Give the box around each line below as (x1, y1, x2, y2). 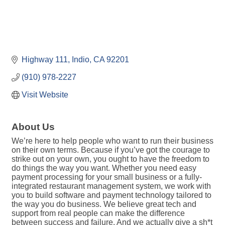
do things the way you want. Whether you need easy (12, 164, 196, 172)
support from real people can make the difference (12, 209, 185, 217)
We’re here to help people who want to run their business (12, 137, 213, 145)
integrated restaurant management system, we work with (12, 182, 211, 190)
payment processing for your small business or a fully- (12, 173, 202, 181)
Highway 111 (22, 55, 68, 64)
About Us (12, 122, 55, 132)
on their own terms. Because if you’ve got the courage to (12, 146, 210, 154)
